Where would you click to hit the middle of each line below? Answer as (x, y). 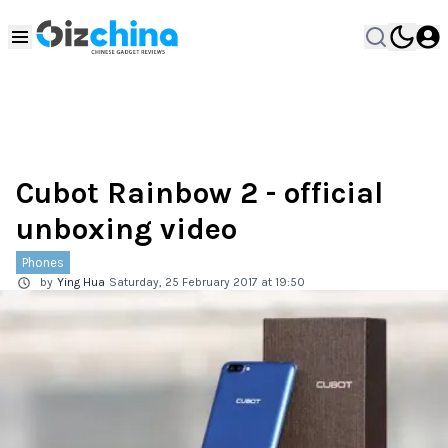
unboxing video (126, 229)
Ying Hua (81, 282)
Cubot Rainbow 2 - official (199, 193)
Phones (43, 262)
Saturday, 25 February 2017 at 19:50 (207, 282)
